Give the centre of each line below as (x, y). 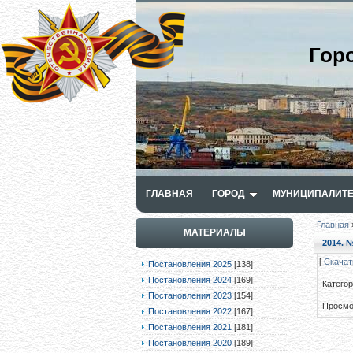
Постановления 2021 (190, 327)
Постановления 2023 (190, 295)
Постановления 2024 (190, 280)
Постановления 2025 (190, 264)
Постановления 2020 (190, 343)
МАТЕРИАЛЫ (214, 232)
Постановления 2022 (190, 311)
